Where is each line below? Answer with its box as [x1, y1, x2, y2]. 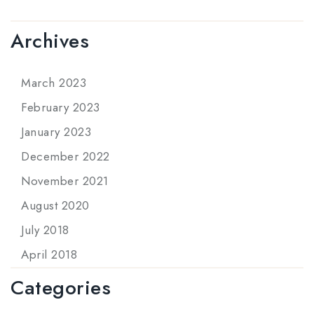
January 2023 [21, 123, 91, 140]
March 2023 [21, 74, 86, 91]
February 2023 [21, 98, 100, 116]
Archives [11, 26, 89, 55]
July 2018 [21, 221, 69, 238]
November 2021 [21, 172, 109, 189]
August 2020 [21, 196, 90, 214]
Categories [11, 273, 111, 302]
